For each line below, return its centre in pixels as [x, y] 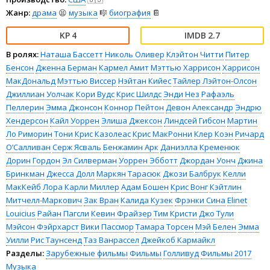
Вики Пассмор [107, 226]
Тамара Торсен [165, 226]
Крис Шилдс [139, 94]
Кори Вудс [95, 94]
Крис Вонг [189, 187]
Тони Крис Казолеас [93, 133]
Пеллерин [25, 107]
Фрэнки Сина [200, 200]
